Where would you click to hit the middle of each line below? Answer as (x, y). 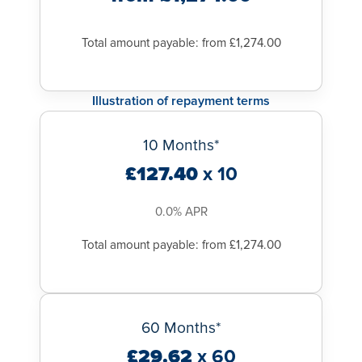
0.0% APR (181, 212)
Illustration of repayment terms (181, 101)
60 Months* (181, 328)
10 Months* (181, 145)
